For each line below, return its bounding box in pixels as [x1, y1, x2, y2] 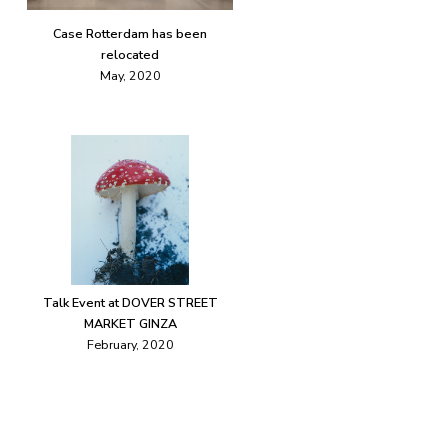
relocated [101, 46, 159, 64]
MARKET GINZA [83, 315, 177, 333]
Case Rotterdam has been [53, 25, 207, 43]
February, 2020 [86, 336, 174, 354]
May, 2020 [99, 67, 161, 85]
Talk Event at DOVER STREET [42, 294, 218, 312]
